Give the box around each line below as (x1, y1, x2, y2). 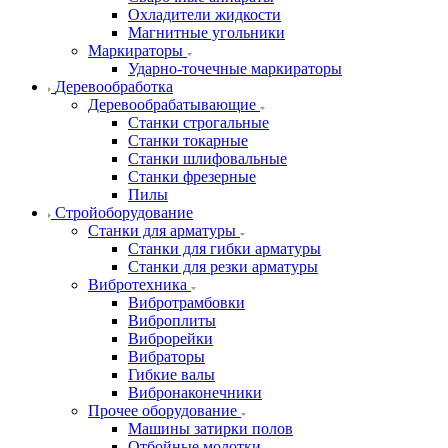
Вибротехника (88, 275, 187, 293)
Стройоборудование (55, 203, 193, 221)
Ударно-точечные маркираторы (128, 59, 342, 77)
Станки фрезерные (128, 167, 256, 185)
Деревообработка (55, 77, 173, 95)
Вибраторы (128, 347, 205, 365)
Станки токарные (128, 131, 248, 149)
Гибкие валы (128, 365, 215, 383)
